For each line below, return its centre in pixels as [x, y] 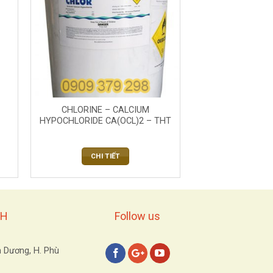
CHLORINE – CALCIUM [105, 110]
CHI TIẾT [105, 156]
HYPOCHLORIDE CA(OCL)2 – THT [105, 121]
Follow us [138, 216]
